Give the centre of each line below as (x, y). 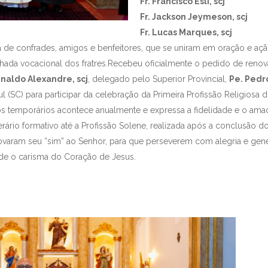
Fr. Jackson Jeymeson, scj (194, 17)
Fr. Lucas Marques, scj (186, 32)
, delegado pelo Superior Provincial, (159, 79)
